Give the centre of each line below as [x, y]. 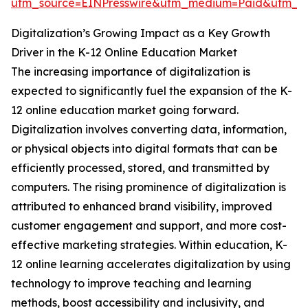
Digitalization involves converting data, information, [149, 130]
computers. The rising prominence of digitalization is [148, 187]
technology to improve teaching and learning [131, 284]
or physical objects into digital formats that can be [144, 149]
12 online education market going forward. [125, 110]
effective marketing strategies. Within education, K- [149, 245]
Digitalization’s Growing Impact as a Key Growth [141, 33]
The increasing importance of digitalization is [131, 72]
